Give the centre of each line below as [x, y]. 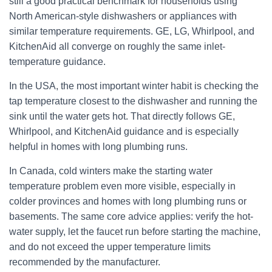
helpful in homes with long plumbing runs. [98, 147]
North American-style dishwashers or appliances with [123, 16]
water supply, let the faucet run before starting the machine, [135, 232]
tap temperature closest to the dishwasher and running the [133, 101]
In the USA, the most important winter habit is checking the [134, 86]
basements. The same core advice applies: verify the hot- [131, 216]
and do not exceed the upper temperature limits [110, 247]
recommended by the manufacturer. [85, 262]
